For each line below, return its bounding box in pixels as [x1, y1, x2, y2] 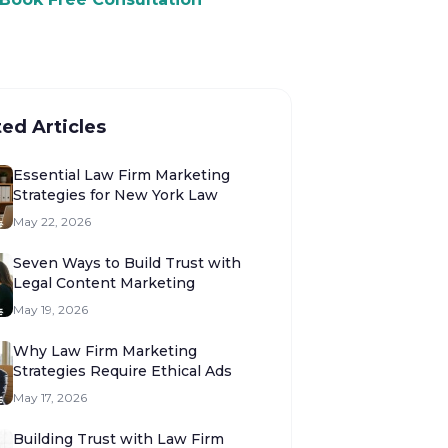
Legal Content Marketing [13, 274, 195, 292]
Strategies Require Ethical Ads [13, 362, 232, 380]
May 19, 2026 [13, 302, 88, 317]
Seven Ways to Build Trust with [13, 254, 241, 272]
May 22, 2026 [13, 214, 91, 229]
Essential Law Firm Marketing [13, 166, 230, 184]
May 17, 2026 [13, 390, 87, 405]
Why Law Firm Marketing [13, 342, 197, 360]
